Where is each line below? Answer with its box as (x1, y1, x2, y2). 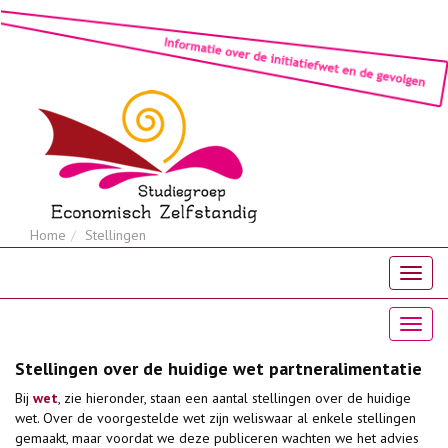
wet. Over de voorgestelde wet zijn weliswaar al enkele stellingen (15, 409, 416, 428)
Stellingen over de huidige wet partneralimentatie (15, 357, 422, 381)
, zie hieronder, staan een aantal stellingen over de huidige (58, 389, 411, 408)
